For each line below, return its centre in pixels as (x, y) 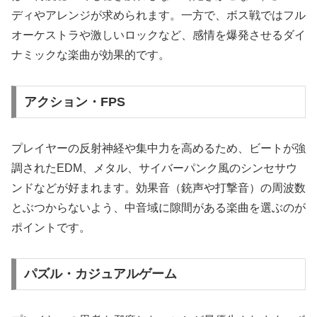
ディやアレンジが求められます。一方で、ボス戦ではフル (158, 16)
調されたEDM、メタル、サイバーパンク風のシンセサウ (154, 168)
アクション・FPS (74, 102)
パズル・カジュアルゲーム (100, 274)
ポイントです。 (51, 227)
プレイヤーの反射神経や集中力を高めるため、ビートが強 (158, 148)
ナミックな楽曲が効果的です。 (91, 55)
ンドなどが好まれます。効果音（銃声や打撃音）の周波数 (158, 188)
